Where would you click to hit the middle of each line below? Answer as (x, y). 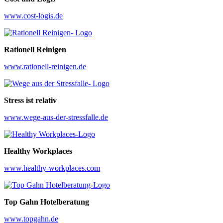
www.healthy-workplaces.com (52, 168)
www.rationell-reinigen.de (45, 66)
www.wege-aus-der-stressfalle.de (56, 117)
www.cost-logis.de (33, 15)
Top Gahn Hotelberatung (47, 202)
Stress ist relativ (30, 100)
